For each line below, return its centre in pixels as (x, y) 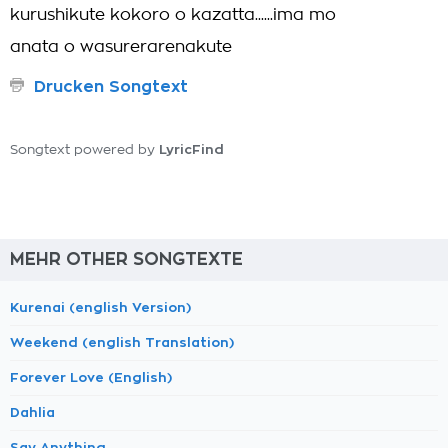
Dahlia (32, 412)
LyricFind (191, 149)
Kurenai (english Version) (100, 307)
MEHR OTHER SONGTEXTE (126, 259)
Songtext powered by (84, 150)
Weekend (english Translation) (122, 342)
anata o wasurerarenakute (121, 47)
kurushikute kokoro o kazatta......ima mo (173, 15)
